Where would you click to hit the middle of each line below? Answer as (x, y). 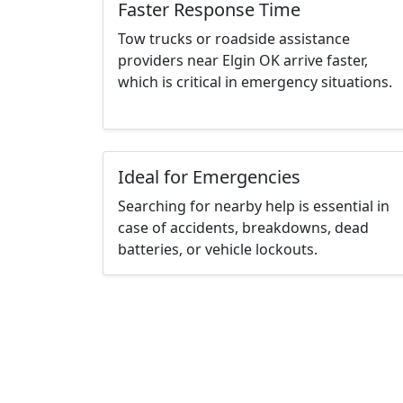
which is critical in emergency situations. (255, 82)
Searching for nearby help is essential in (254, 206)
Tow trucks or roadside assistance (234, 39)
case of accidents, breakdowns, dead (243, 228)
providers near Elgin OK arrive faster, (243, 61)
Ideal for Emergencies (209, 177)
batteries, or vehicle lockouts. (218, 250)
